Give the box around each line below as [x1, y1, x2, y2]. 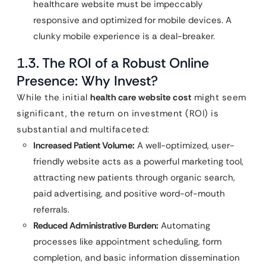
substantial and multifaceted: [17, 123, 150, 135]
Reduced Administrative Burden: [33, 220, 159, 232]
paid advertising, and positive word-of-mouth [33, 188, 225, 199]
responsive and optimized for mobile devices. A [33, 14, 232, 26]
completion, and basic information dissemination [33, 252, 240, 264]
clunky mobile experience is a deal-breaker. [33, 30, 215, 42]
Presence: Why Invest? [17, 72, 158, 90]
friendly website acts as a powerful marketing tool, [33, 156, 243, 167]
